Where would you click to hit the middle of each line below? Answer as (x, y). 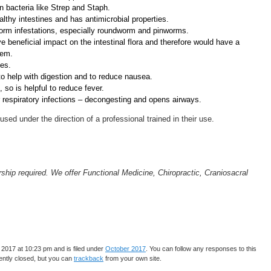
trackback (89, 259)
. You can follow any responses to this (201, 249)
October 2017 (126, 249)
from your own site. (132, 259)
